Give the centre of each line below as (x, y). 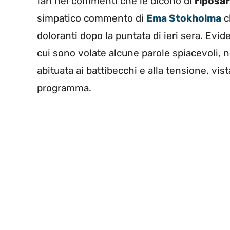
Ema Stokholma (184, 18)
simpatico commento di (92, 18)
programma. (64, 88)
